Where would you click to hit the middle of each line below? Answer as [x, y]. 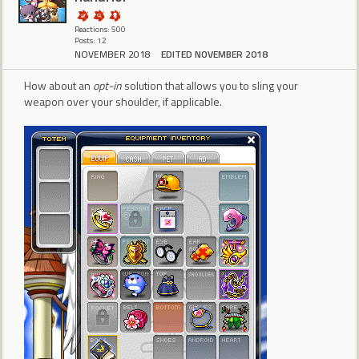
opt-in [107, 86]
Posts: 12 [91, 40]
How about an [58, 86]
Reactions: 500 [100, 29]
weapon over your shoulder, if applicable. [123, 102]
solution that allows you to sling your [210, 86]
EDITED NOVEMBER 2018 [214, 54]
